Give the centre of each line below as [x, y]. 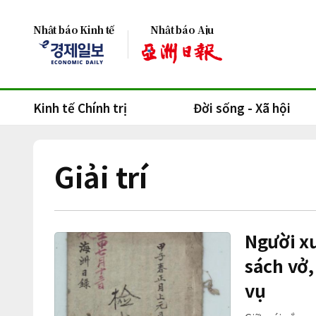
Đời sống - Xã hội [242, 108]
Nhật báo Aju [182, 30]
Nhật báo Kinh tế [74, 30]
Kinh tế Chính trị [80, 108]
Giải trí [101, 176]
